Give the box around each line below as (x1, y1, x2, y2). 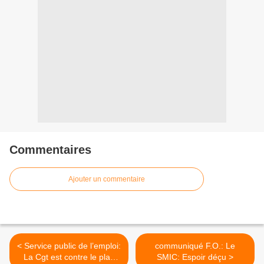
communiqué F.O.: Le (155, 241, 235, 250)
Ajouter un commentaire (68, 175, 145, 183)
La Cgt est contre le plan (23, 252, 115, 262)
